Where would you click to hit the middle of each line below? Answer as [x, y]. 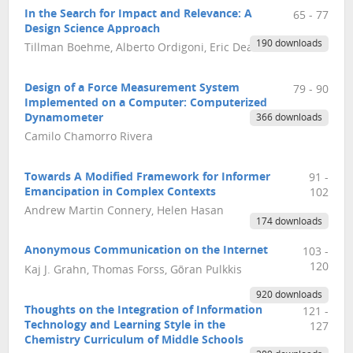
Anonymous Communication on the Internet [146, 251]
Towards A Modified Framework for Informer [147, 177]
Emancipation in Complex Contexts [120, 192]
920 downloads [289, 296]
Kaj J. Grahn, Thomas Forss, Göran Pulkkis [133, 270]
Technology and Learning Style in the [125, 326]
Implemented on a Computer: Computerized [146, 103]
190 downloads [289, 45]
